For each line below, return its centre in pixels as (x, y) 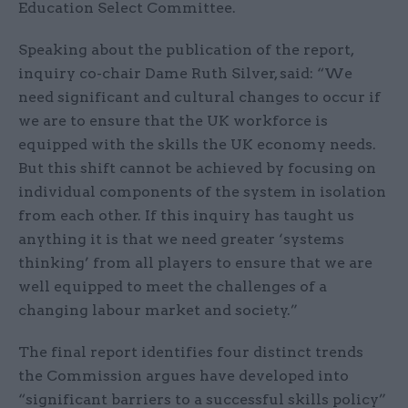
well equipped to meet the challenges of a (173, 287)
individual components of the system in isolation (202, 192)
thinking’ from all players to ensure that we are (195, 263)
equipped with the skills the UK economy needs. (197, 145)
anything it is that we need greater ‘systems (181, 240)
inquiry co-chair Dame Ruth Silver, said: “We (185, 74)
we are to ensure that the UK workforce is (173, 121)
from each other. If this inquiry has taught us (186, 216)
